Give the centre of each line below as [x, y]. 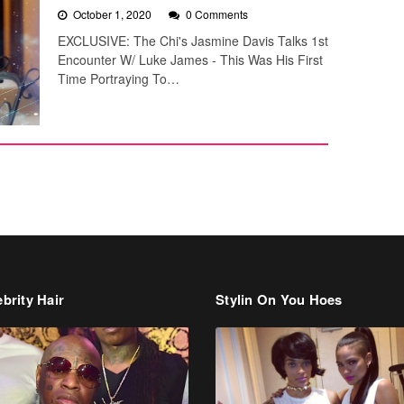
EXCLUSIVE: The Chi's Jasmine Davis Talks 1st [193, 41]
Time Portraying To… [119, 79]
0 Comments [217, 14]
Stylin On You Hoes [279, 300]
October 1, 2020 [114, 14]
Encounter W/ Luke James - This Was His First [190, 60]
